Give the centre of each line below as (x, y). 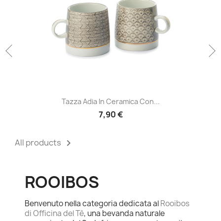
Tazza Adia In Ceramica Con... (110, 101)
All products (39, 142)
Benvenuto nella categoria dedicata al (92, 203)
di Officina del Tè (54, 213)
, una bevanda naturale (124, 213)
